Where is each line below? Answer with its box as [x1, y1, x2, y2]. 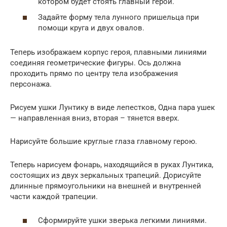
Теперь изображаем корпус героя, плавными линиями [10, 48, 207, 57]
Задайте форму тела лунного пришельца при [38, 13, 199, 22]
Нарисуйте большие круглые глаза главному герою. [10, 137, 197, 146]
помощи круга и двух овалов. [38, 23, 144, 33]
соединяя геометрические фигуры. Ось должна [10, 58, 181, 68]
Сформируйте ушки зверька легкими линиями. [38, 215, 207, 225]
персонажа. [10, 80, 52, 89]
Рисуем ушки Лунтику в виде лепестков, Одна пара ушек [10, 103, 215, 112]
